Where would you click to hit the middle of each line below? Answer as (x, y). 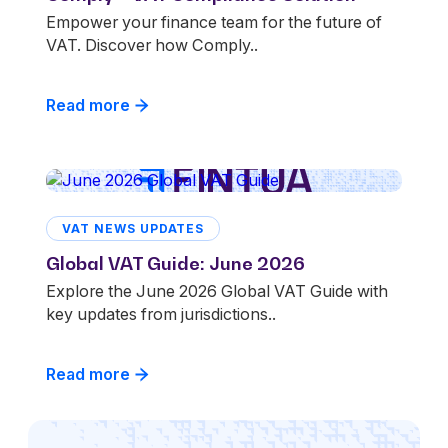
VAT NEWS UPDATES (133, 228)
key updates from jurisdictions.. (161, 314)
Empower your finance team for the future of (214, 22)
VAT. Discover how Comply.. (152, 45)
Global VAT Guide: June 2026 (175, 263)
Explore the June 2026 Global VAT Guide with (217, 291)
